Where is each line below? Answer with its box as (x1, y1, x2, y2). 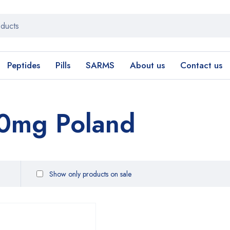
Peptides (7, 59, 40, 71)
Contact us (180, 59, 222, 71)
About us (130, 59, 165, 71)
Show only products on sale (47, 168, 131, 179)
